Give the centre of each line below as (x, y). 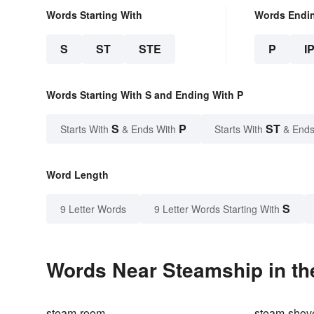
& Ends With (149, 129)
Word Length (77, 175)
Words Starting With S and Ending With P (145, 95)
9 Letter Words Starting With (217, 209)
